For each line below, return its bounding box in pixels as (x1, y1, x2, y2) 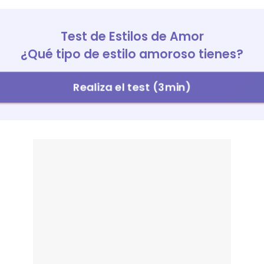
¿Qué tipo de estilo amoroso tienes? (21, 45, 243, 62)
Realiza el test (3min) (75, 80, 189, 94)
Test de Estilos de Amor (60, 28, 204, 45)
